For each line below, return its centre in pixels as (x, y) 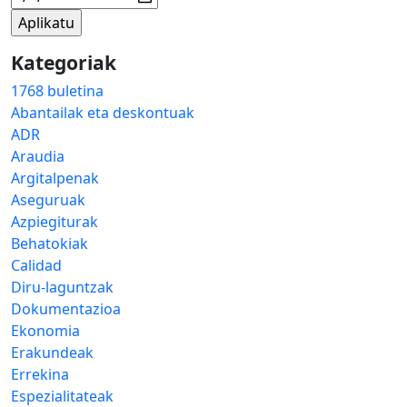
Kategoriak (64, 62)
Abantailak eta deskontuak (103, 112)
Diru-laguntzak (62, 287)
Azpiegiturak (55, 221)
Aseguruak (48, 199)
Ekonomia (45, 330)
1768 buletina (57, 90)
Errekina (40, 374)
